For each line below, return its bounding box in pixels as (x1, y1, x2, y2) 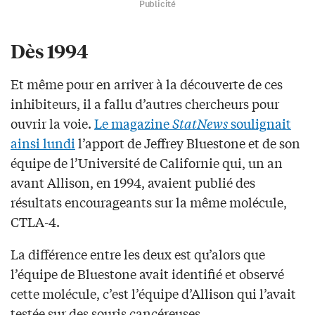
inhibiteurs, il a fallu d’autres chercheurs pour (11, 94, 279, 112)
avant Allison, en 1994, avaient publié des (11, 172, 255, 191)
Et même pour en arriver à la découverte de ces (11, 74, 283, 93)
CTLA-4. (11, 212, 60, 231)
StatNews (172, 113, 228, 132)
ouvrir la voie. (11, 113, 94, 132)
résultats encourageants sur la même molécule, (11, 192, 287, 211)
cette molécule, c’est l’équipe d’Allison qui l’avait (11, 283, 296, 302)
